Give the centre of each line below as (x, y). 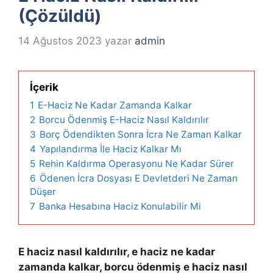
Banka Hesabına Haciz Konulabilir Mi (120, 206)
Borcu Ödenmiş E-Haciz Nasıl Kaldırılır (124, 119)
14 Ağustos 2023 (60, 41)
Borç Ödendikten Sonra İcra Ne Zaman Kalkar (141, 134)
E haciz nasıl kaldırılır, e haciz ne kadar (117, 251)
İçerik (44, 87)
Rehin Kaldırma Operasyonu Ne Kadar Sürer (136, 163)
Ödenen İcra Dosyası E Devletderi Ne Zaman (139, 178)
